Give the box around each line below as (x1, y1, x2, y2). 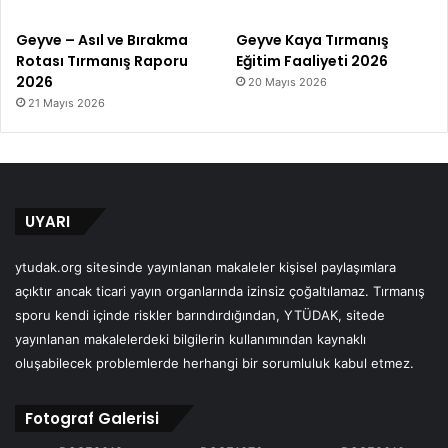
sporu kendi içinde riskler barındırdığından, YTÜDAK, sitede (15, 306, 385, 323)
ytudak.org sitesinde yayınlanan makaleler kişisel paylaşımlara (15, 258, 396, 275)
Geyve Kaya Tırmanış (236, 29, 390, 50)
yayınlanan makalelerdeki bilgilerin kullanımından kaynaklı (15, 330, 366, 347)
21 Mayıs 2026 (28, 95, 105, 110)
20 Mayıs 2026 (248, 74, 328, 89)
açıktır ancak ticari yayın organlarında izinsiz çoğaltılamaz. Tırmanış (15, 282, 425, 299)
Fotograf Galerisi (25, 407, 159, 429)
